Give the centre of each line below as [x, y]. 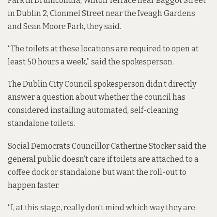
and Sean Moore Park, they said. [64, 26]
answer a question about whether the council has [97, 97]
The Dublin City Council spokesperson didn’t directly [102, 84]
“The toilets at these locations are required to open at [103, 49]
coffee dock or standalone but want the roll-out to [97, 172]
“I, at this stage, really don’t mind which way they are [101, 207]
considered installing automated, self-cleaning [93, 110]
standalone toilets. [41, 124]
